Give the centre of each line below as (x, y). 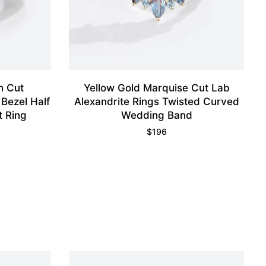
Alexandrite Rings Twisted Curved (156, 102)
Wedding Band (156, 115)
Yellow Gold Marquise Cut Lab (156, 88)
